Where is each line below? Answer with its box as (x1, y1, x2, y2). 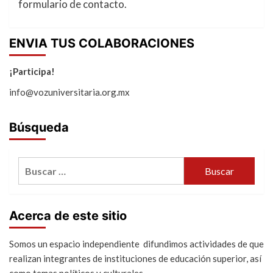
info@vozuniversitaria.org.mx (9, 87, 130, 98)
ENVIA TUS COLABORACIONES (9, 36, 194, 51)
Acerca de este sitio (9, 208, 127, 224)
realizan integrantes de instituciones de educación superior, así (9, 253, 261, 264)
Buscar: (18, 158, 52, 171)
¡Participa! (9, 66, 55, 77)
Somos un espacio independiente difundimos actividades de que (9, 238, 264, 250)
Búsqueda (9, 120, 69, 135)
